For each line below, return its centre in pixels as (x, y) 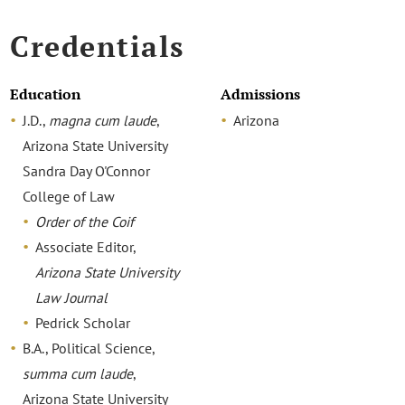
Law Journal (72, 297)
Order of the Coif (85, 221)
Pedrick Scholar (83, 322)
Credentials (97, 46)
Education (46, 94)
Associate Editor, (86, 246)
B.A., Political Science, (89, 348)
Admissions (260, 94)
